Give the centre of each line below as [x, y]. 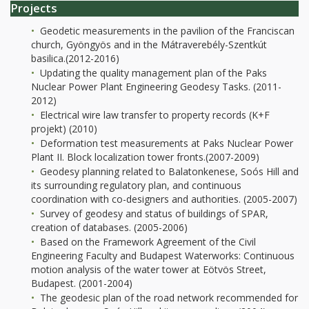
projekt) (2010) [64, 129]
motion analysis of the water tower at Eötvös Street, [149, 270]
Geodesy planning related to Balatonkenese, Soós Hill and [168, 172]
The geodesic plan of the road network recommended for [168, 298]
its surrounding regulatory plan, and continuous [136, 186]
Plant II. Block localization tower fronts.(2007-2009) [145, 157]
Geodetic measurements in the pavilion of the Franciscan [166, 31]
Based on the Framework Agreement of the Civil [147, 242]
